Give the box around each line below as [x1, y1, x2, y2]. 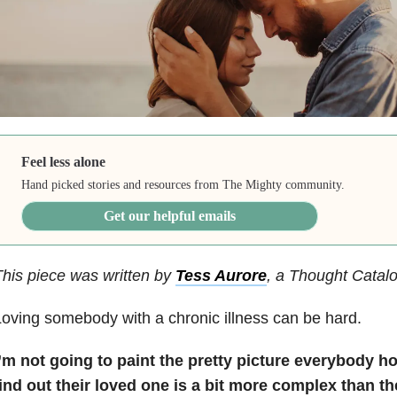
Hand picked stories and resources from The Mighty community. [21, 177, 346, 191]
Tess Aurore [175, 266, 267, 284]
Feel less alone [21, 153, 106, 169]
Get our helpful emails [104, 207, 237, 223]
